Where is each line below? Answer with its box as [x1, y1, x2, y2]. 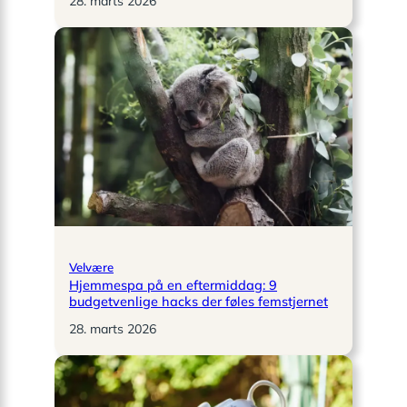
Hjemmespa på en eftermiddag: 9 [69, 275, 277, 293]
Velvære [69, 259, 114, 274]
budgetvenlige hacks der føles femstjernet [69, 292, 328, 310]
